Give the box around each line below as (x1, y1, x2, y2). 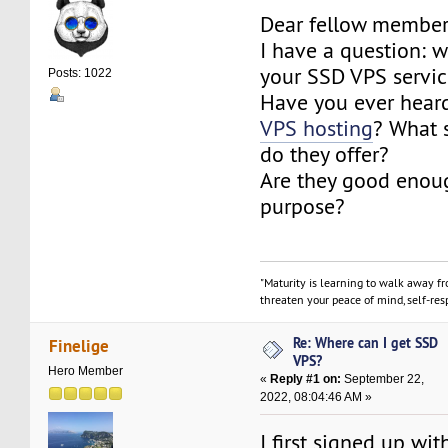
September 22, (341, 371, 425, 386)
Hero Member (48, 364, 124, 379)
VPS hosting (260, 114, 374, 142)
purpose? (260, 192, 346, 220)
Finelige (48, 334, 109, 358)
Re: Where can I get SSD (293, 332, 439, 352)
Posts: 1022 (48, 66, 113, 81)
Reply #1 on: (270, 371, 342, 386)
